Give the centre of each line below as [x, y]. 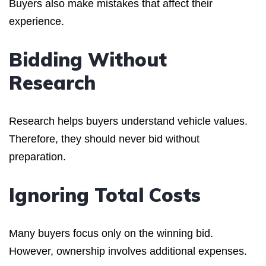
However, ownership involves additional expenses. [128, 251]
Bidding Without [88, 59]
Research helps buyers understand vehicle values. [128, 121]
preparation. [37, 156]
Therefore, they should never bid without [104, 139]
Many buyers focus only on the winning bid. [111, 233]
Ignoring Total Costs [105, 194]
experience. [37, 21]
